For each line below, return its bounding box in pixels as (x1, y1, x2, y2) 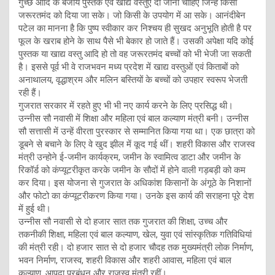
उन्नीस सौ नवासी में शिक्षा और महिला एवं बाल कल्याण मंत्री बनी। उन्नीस (18, 112, 249, 124)
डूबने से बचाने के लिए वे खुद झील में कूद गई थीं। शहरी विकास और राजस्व (18, 138, 255, 150)
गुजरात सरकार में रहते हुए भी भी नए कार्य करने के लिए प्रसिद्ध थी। (18, 99, 233, 111)
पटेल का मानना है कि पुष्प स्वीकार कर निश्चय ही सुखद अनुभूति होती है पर (18, 22, 252, 34)
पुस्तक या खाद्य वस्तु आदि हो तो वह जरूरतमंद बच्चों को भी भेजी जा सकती (18, 48, 251, 60)
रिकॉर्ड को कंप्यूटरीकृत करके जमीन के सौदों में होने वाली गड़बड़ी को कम (18, 164, 246, 176)
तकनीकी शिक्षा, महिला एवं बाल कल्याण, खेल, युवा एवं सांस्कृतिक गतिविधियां (18, 228, 252, 240)
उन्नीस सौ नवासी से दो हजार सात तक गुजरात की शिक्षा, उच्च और (18, 215, 228, 227)
